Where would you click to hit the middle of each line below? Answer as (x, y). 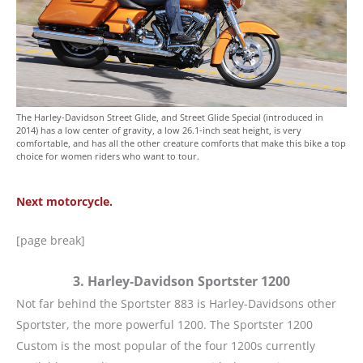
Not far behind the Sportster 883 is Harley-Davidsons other (176, 303)
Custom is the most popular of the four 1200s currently (166, 345)
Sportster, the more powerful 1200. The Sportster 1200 (164, 324)
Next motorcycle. (64, 202)
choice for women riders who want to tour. (108, 156)
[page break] (51, 241)
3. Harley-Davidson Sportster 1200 (181, 281)
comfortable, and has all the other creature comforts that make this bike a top (181, 143)
